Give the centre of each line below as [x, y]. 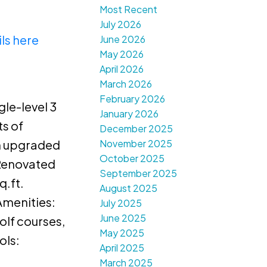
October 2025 [132, 159]
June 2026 [123, 39]
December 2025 [136, 129]
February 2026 [133, 99]
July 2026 [121, 24]
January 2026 [129, 114]
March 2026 [126, 84]
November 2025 [136, 144]
